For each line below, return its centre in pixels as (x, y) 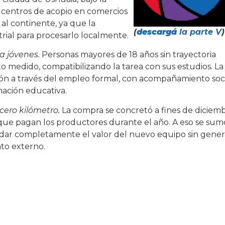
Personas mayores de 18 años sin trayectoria (128, 55)
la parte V (199, 32)
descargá (156, 32)
